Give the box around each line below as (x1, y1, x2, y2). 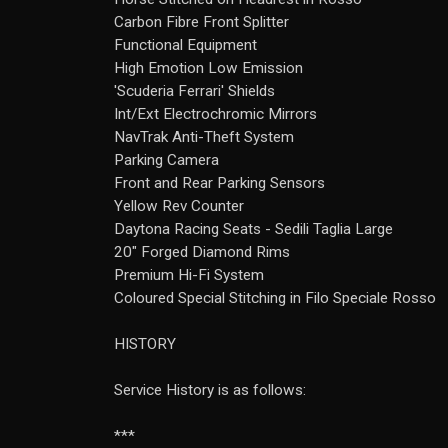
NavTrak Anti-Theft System (114, 128, 294, 146)
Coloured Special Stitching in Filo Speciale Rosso (114, 289, 436, 307)
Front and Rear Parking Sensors (114, 174, 325, 192)
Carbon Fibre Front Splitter (114, 13, 289, 31)
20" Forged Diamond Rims (114, 243, 290, 261)
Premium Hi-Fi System (114, 266, 264, 284)
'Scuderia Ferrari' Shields (114, 82, 275, 100)
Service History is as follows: (114, 381, 306, 399)
